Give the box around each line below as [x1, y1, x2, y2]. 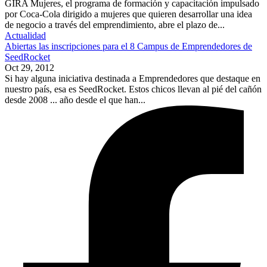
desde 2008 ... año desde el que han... [5, 94, 145, 105]
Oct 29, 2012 [5, 62, 54, 73]
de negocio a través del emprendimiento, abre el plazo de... [5, 19, 225, 30]
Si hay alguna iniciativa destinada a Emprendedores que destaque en [5, 73, 260, 83]
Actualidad [5, 30, 46, 41]
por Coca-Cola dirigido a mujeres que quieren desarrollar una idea [5, 8, 252, 19]
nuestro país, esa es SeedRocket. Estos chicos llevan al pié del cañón [5, 83, 262, 94]
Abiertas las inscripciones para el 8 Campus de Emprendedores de [5, 41, 252, 51]
